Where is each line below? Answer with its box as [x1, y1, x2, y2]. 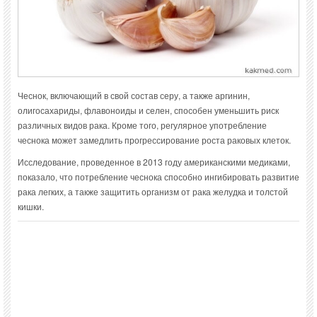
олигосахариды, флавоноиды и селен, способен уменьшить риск [18, 104, 279, 117]
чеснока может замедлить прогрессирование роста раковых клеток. [18, 134, 291, 146]
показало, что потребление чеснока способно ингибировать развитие [18, 171, 299, 183]
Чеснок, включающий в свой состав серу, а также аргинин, [18, 89, 250, 102]
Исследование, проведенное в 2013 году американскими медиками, [18, 156, 290, 168]
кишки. [18, 200, 44, 213]
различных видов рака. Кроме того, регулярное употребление [18, 119, 267, 132]
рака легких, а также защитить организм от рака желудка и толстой [18, 185, 288, 198]
